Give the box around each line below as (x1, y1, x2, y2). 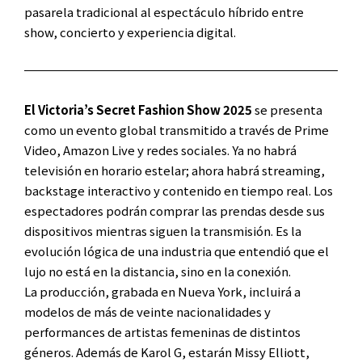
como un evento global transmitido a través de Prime (24, 120, 329, 138)
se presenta (252, 100, 322, 118)
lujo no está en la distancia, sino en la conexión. (24, 262, 291, 280)
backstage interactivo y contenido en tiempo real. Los (24, 181, 333, 199)
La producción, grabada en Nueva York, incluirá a (24, 282, 301, 300)
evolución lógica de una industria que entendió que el (24, 242, 329, 259)
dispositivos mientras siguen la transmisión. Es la (24, 221, 301, 239)
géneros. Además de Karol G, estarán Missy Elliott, (24, 343, 309, 360)
